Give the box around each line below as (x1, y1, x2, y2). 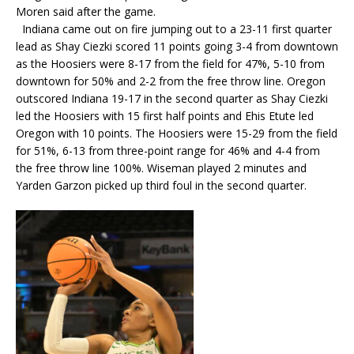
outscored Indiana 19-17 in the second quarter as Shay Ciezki (16, 90, 328, 106)
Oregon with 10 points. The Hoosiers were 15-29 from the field (16, 125, 337, 141)
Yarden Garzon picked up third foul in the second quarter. (16, 177, 307, 193)
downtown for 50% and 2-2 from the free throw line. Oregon (16, 73, 326, 88)
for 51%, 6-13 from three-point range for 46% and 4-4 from (16, 142, 320, 158)
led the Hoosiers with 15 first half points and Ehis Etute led (16, 107, 314, 123)
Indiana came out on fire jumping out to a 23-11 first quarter (16, 21, 332, 36)
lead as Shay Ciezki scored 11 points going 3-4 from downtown (16, 38, 338, 54)
